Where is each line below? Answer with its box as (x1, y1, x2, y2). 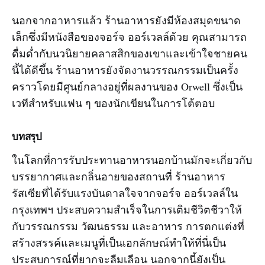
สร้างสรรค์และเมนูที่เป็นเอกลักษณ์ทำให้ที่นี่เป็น (12, 235, 226, 250)
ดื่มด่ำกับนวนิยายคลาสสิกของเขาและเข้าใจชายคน (12, 46, 247, 60)
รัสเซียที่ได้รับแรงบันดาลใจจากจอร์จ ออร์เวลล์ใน (12, 185, 238, 200)
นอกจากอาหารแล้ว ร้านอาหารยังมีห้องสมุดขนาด (12, 12, 241, 27)
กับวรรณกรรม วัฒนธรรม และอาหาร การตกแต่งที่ (12, 218, 244, 233)
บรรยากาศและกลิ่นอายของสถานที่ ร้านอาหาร (12, 169, 225, 183)
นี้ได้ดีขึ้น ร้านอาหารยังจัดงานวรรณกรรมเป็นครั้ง (12, 62, 238, 77)
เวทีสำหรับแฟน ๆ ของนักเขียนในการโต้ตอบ (12, 95, 215, 110)
